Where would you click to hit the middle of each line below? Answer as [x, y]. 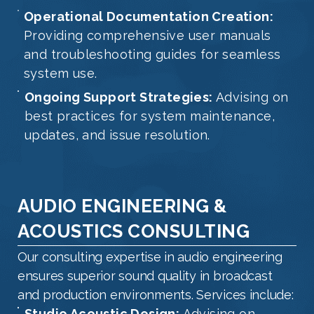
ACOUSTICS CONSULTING [134, 232]
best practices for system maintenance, [150, 116]
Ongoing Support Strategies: [118, 97]
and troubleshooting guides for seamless [152, 55]
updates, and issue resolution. [117, 135]
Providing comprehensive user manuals [148, 36]
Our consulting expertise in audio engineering [150, 257]
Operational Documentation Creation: [149, 17]
